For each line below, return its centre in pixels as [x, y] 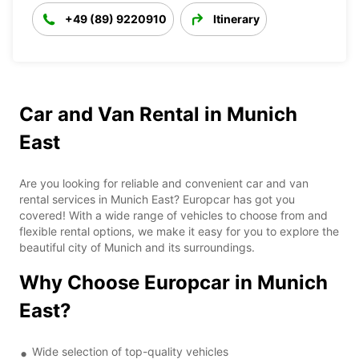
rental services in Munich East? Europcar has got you [157, 199]
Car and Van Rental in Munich [158, 114]
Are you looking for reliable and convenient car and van [164, 183]
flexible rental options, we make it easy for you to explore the [179, 231]
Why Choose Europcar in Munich [173, 282]
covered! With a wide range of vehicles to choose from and [173, 215]
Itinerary [236, 18]
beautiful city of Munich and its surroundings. [137, 247]
